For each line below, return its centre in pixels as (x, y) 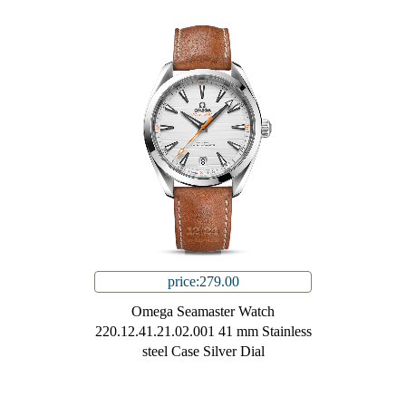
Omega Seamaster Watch (203, 312)
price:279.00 (203, 282)
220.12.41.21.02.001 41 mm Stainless (203, 332)
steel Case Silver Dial (203, 352)
